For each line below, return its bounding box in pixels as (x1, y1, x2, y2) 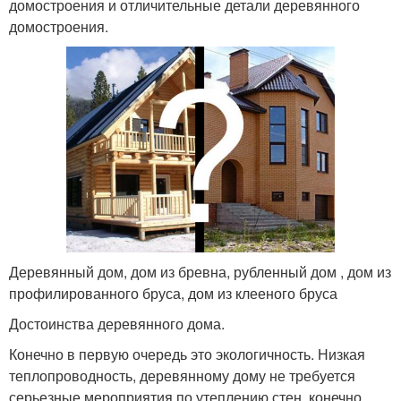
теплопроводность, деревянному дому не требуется (9, 365, 355, 387)
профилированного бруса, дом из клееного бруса (9, 283, 337, 304)
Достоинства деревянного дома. (9, 313, 225, 335)
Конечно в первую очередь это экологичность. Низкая (9, 344, 365, 365)
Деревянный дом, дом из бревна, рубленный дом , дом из (9, 261, 391, 283)
